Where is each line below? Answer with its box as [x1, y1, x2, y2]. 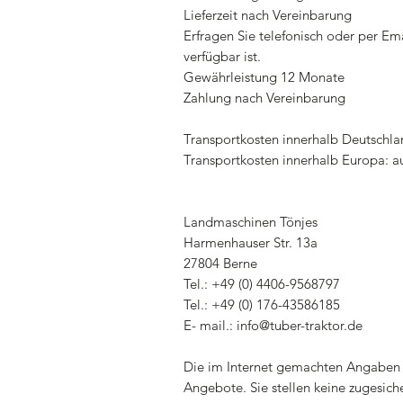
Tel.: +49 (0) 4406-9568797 [184, 275, 340, 292]
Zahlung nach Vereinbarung [184, 89, 345, 106]
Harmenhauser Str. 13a [184, 234, 318, 251]
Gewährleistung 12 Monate [184, 68, 345, 85]
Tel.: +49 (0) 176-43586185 [184, 296, 340, 313]
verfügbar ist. [184, 48, 261, 65]
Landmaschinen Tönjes [184, 213, 318, 230]
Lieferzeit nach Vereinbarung [184, 6, 352, 23]
